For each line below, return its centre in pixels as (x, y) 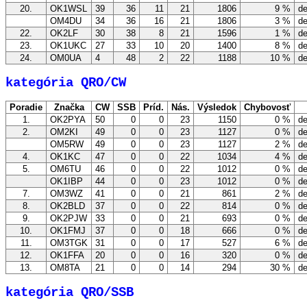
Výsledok (217, 108)
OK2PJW (69, 219)
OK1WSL (69, 9)
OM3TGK (69, 243)
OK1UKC (68, 46)
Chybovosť (267, 108)
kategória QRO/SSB (70, 292)
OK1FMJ (68, 231)
